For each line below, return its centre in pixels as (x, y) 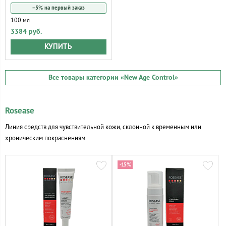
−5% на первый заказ (58, 8)
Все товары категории (84, 77)
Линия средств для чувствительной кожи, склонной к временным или (103, 127)
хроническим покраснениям (45, 138)
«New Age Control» (149, 77)
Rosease (20, 111)
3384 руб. (26, 32)
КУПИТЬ (59, 47)
